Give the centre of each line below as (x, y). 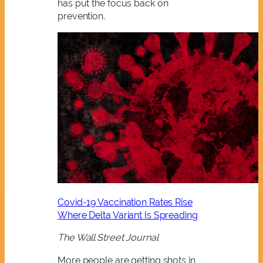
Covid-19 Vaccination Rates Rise (125, 203)
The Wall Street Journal (109, 238)
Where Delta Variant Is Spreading (128, 215)
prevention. (81, 16)
